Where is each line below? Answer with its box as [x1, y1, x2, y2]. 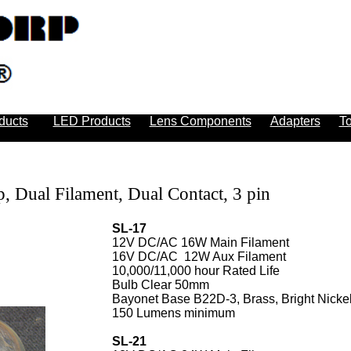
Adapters [270, 114, 320, 128]
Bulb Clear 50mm [112, 278, 209, 291]
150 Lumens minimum [112, 306, 235, 320]
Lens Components [149, 114, 251, 128]
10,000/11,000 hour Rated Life [112, 264, 280, 277]
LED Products [52, 114, 131, 128]
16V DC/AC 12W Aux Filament [112, 250, 286, 263]
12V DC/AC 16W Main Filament [112, 236, 289, 249]
